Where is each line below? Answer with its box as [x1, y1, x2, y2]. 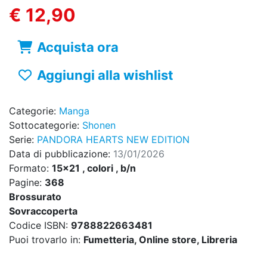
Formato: [9, 162, 52, 175]
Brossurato [9, 191, 61, 203]
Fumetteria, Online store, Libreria [83, 234, 237, 246]
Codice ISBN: [9, 219, 71, 232]
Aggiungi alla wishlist [36, 67, 173, 83]
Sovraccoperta [9, 205, 77, 218]
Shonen [82, 119, 116, 132]
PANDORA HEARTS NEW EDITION [37, 133, 190, 146]
